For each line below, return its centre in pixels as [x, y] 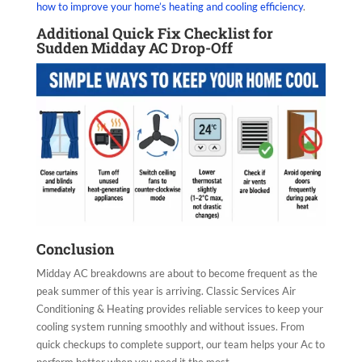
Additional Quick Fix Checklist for [154, 34]
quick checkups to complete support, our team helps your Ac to [180, 345]
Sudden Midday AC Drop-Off [134, 48]
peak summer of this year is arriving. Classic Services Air [166, 291]
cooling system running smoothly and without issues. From [170, 327]
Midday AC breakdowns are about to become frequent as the [177, 274]
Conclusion [75, 249]
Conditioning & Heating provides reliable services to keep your [179, 309]
